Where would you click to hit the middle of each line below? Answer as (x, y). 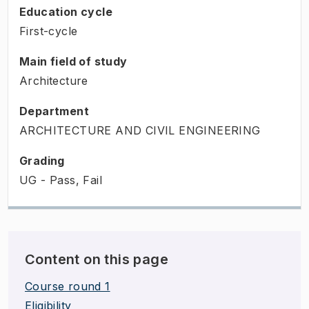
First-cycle (49, 31)
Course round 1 (68, 286)
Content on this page (97, 259)
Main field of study (73, 61)
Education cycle (66, 11)
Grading (42, 160)
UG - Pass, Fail (61, 180)
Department (54, 111)
